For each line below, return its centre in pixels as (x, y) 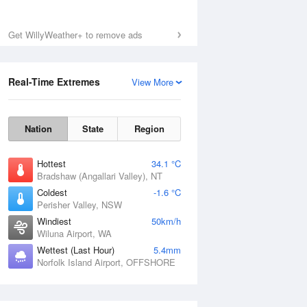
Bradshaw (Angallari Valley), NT (100, 176)
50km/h (166, 221)
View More (152, 82)
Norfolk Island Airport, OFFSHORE (106, 262)
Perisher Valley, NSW (79, 205)
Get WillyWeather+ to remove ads (75, 35)
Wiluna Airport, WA (74, 233)
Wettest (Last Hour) (76, 250)
